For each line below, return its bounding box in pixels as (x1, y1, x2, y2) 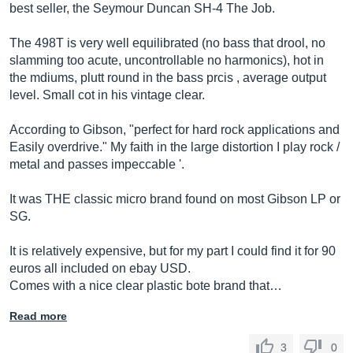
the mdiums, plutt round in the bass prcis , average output (9, 71, 326, 84)
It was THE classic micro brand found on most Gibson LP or (9, 192, 340, 206)
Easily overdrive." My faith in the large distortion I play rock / (9, 140, 340, 154)
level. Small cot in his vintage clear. (9, 88, 205, 102)
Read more (9, 310, 67, 322)
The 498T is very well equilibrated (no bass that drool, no (9, 36, 325, 50)
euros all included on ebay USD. (9, 262, 191, 275)
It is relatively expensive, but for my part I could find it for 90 (9, 244, 336, 258)
